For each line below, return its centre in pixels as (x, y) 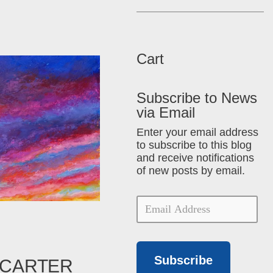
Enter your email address (198, 132)
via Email (166, 112)
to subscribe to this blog (194, 145)
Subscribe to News (197, 97)
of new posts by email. (191, 170)
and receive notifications (196, 158)
